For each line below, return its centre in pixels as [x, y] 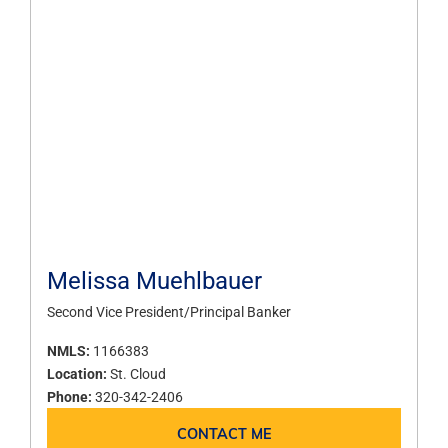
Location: [78, 374]
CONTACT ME [224, 433]
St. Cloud [138, 374]
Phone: [71, 397]
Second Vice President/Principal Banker [169, 312]
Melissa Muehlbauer [154, 280]
